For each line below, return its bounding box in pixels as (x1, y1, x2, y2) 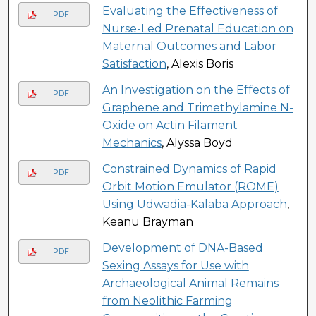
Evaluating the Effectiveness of (102, 4, 278, 18)
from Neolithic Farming (102, 293, 233, 308)
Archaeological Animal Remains (102, 276, 279, 290)
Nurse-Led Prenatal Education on (102, 21, 293, 35)
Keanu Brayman (102, 214, 193, 229)
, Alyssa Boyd (161, 135, 233, 150)
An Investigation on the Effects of (102, 83, 290, 97)
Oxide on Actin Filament (102, 118, 238, 132)
